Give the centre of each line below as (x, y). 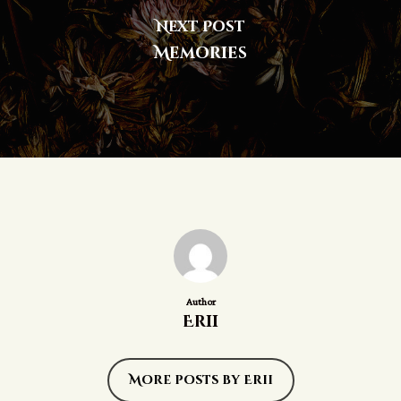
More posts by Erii (200, 380)
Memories (200, 53)
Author (200, 302)
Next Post (200, 26)
